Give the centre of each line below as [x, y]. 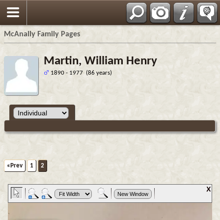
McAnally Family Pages [42, 34]
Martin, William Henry [100, 61]
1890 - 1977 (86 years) [81, 73]
